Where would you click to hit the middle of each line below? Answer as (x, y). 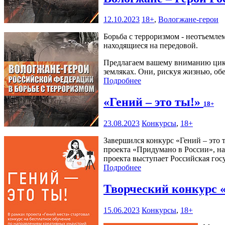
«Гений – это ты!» (153, 102)
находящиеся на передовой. (151, 46)
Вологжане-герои (188, 20)
